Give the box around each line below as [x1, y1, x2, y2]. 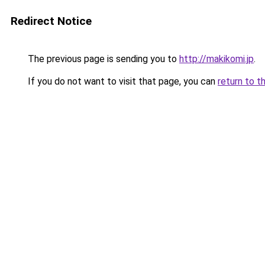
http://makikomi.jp [179, 53, 254, 64]
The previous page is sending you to [25, 53, 179, 64]
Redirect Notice [11, 14, 92, 28]
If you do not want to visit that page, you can [25, 76, 218, 87]
